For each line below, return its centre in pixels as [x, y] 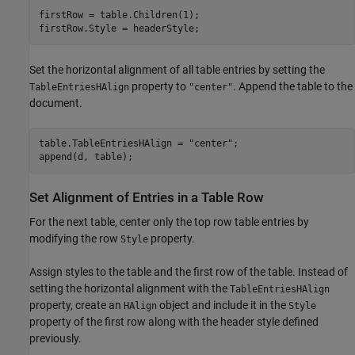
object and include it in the [223, 305]
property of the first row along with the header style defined [174, 322]
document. [56, 103]
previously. [55, 339]
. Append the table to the [293, 86]
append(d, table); [86, 157]
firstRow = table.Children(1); [119, 15]
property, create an [76, 305]
